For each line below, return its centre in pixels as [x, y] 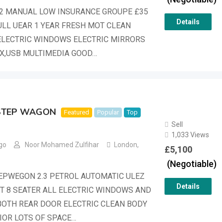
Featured [77, 112]
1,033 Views [190, 135]
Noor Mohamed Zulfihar [62, 145]
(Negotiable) [192, 164]
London [126, 145]
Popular [108, 112]
